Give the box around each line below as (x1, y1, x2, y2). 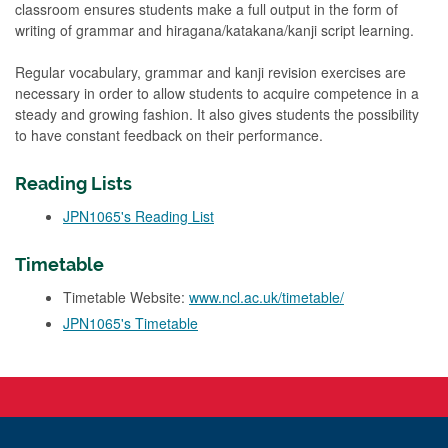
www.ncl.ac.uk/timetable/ (189, 286, 344, 307)
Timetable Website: (63, 286, 189, 307)
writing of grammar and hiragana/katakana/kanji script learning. (15, 19, 414, 40)
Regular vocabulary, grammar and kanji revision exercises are (15, 61, 406, 82)
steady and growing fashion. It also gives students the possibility (15, 103, 419, 124)
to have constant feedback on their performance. (15, 124, 323, 145)
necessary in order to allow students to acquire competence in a (15, 82, 419, 103)
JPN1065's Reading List (63, 205, 214, 226)
